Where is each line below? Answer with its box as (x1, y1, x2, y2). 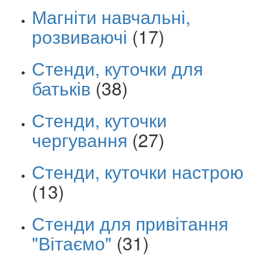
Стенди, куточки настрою (32, 158, 244, 184)
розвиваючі (32, 23, 127, 49)
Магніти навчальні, (32, 3, 190, 29)
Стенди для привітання (32, 210, 228, 236)
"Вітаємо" (32, 229, 112, 256)
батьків (32, 74, 91, 101)
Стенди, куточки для (32, 55, 203, 81)
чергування (32, 126, 127, 153)
